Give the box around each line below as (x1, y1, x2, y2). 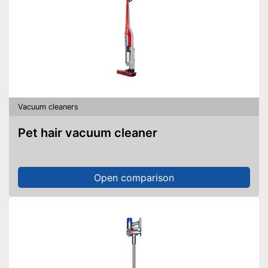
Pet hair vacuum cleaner (26, 126, 157, 140)
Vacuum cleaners (18, 102, 78, 111)
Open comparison (94, 171, 174, 184)
